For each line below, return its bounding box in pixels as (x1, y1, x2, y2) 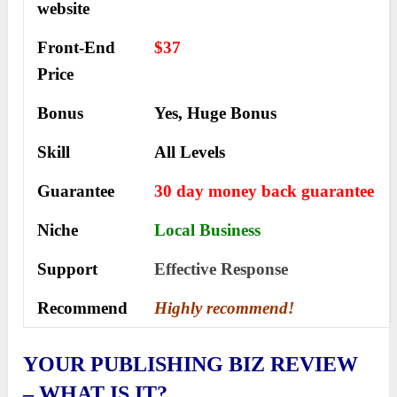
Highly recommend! (154, 299, 295, 318)
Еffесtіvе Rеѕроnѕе (154, 260, 289, 279)
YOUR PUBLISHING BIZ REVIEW (23, 353, 359, 377)
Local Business (154, 221, 261, 240)
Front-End (37, 38, 116, 58)
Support (37, 260, 98, 279)
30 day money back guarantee (154, 182, 375, 201)
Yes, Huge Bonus (154, 104, 277, 123)
